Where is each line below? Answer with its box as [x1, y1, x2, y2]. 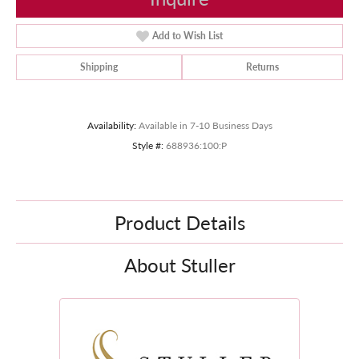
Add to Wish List [152, 29, 224, 43]
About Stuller [123, 251, 236, 279]
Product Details [114, 208, 245, 236]
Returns [246, 60, 279, 75]
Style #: [132, 139, 163, 152]
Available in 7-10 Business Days [138, 119, 272, 132]
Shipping [80, 60, 118, 75]
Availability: [87, 119, 136, 132]
